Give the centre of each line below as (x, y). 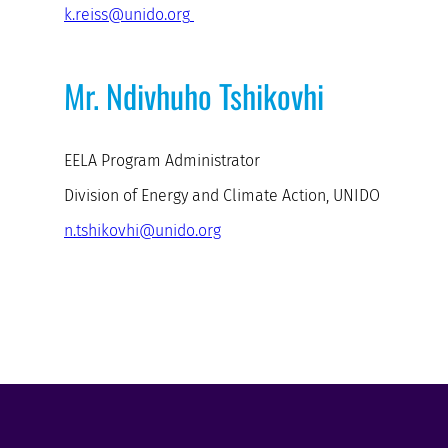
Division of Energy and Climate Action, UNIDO (222, 196)
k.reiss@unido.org (127, 15)
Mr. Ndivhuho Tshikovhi (194, 96)
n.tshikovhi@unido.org (142, 231)
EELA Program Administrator (162, 161)
